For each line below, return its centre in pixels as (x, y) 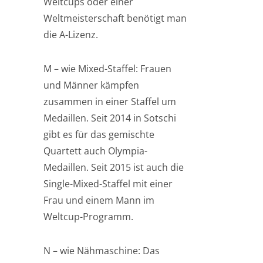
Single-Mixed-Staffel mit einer (108, 184)
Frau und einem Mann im (99, 200)
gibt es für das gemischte (99, 134)
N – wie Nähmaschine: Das (102, 251)
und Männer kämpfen (91, 85)
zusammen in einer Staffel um (110, 102)
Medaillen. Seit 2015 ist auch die (114, 167)
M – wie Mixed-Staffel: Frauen (107, 69)
